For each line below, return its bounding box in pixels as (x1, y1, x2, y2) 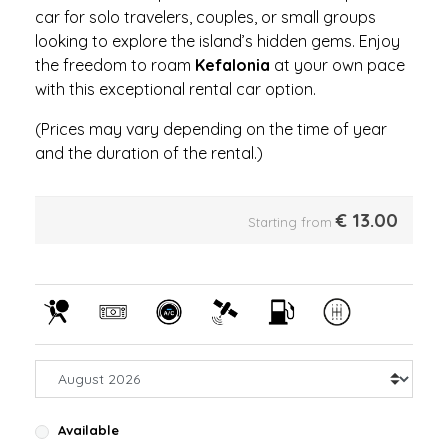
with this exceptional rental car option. (35, 79, 320, 100)
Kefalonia (195, 55, 270, 76)
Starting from (248, 214, 332, 231)
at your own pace (270, 55, 405, 76)
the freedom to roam (35, 55, 195, 76)
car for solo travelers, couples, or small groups (35, 7, 376, 28)
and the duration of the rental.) (35, 143, 263, 164)
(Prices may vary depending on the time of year (35, 119, 387, 140)
